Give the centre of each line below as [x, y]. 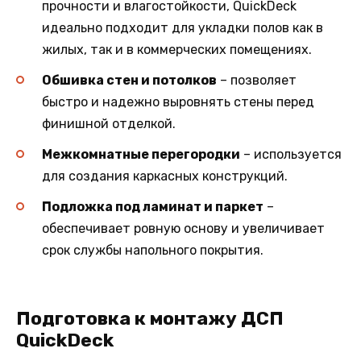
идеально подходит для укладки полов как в [183, 27]
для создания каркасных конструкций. [165, 176]
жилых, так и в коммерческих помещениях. [177, 49]
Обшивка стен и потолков [129, 81]
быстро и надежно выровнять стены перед [178, 102]
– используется [291, 155]
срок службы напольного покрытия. [153, 251]
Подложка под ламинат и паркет [153, 207]
